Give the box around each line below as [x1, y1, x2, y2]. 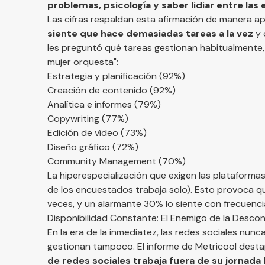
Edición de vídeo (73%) [47, 127, 147, 139]
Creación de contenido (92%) [47, 84, 176, 96]
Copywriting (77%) [47, 112, 128, 125]
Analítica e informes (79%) [47, 98, 161, 111]
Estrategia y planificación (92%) [47, 70, 185, 82]
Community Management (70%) [47, 155, 186, 167]
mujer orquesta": [47, 56, 118, 68]
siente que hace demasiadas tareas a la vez [47, 27, 253, 40]
